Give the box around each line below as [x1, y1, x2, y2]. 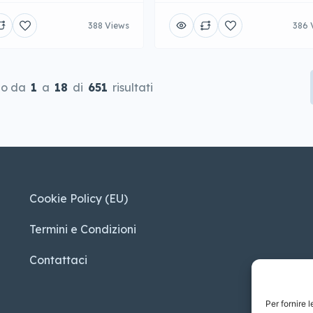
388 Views [88, 22, 129, 32]
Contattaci [29, 254, 87, 269]
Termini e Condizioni [29, 224, 136, 238]
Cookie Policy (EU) [29, 193, 128, 208]
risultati [110, 82, 153, 96]
